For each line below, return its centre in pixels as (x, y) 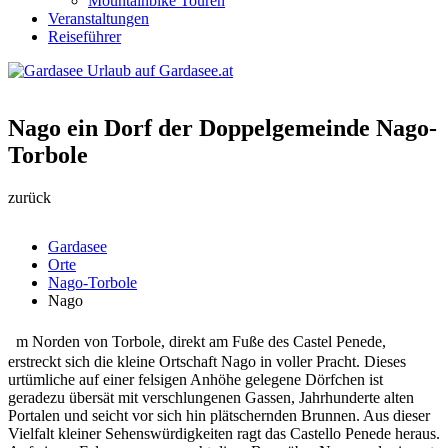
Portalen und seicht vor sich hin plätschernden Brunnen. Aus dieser (219, 415)
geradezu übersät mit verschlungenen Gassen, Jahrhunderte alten (211, 397)
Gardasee (77, 246)
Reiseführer (84, 36)
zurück (29, 197)
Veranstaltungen (98, 18)
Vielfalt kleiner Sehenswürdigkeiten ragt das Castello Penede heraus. (224, 433)
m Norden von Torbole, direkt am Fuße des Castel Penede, (201, 341)
